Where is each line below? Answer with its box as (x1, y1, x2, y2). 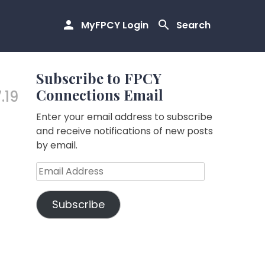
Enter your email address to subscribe (36, 110, 212, 124)
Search (176, 18, 211, 33)
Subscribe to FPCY (36, 69, 161, 88)
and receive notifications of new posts (36, 124, 213, 138)
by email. (36, 138, 77, 152)
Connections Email (36, 85, 163, 104)
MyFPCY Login (81, 18, 148, 33)
